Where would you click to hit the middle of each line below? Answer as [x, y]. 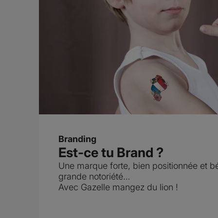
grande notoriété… [94, 177]
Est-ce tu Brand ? [111, 153]
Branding [77, 139]
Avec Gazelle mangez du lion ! [118, 187]
